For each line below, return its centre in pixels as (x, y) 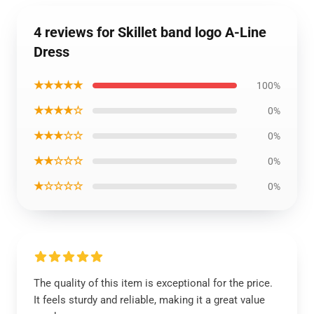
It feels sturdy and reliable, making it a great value (149, 300)
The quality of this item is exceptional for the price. (153, 283)
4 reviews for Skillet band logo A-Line (150, 32)
